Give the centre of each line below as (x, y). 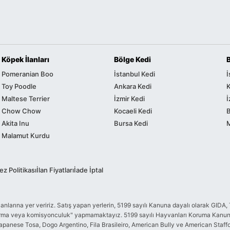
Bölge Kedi (132, 59)
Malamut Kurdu (26, 135)
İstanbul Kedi (135, 74)
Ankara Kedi (133, 86)
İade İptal (89, 170)
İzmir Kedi (129, 98)
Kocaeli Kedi (133, 111)
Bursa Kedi (131, 123)
